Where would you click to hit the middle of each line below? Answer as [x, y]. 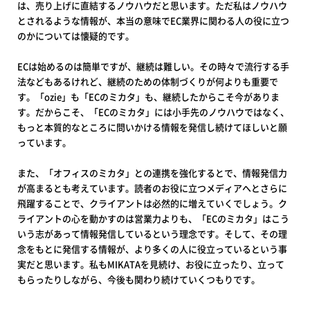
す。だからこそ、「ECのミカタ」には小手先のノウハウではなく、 [153, 111]
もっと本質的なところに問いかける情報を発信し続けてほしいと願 [152, 127]
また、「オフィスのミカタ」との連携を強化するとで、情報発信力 [152, 172]
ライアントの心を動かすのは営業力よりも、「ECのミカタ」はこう [153, 218]
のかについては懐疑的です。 [76, 35]
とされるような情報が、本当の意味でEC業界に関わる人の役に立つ [153, 20]
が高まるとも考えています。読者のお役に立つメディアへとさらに [152, 188]
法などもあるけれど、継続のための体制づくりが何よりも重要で [148, 81]
